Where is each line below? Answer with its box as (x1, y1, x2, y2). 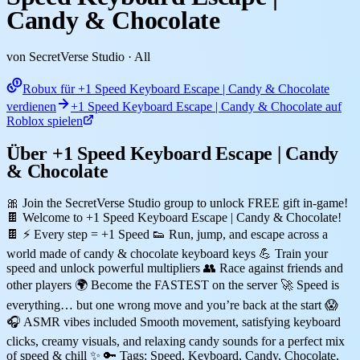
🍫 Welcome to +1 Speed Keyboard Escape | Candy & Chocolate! (6, 210, 342, 224)
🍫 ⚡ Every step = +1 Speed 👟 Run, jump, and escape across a (6, 227, 328, 241)
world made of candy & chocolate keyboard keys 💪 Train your (6, 246, 328, 260)
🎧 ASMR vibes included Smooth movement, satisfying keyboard (6, 314, 341, 329)
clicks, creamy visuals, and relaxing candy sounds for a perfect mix (6, 333, 345, 348)
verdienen (6, 99, 56, 113)
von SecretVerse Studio (6, 49, 125, 63)
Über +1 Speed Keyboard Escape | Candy (6, 142, 339, 164)
